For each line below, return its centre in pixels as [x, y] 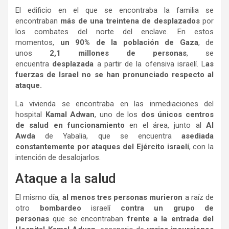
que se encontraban [88, 219]
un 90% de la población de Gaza [129, 42]
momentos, [38, 42]
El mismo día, [39, 197]
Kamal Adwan [70, 114]
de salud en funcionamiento [70, 125]
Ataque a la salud [66, 178]
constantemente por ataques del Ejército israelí [102, 146]
